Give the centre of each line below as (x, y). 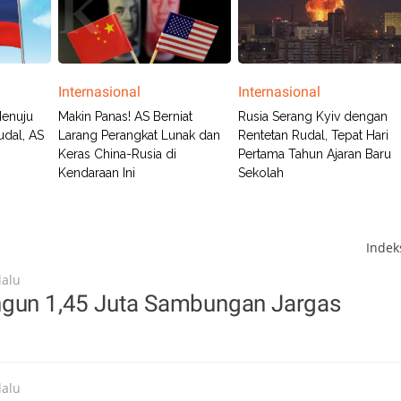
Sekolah (261, 173)
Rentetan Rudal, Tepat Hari (314, 135)
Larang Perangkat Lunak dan (139, 135)
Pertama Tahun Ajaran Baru (315, 154)
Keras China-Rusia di (117, 154)
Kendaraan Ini (96, 173)
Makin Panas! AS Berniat (125, 116)
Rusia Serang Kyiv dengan (313, 116)
